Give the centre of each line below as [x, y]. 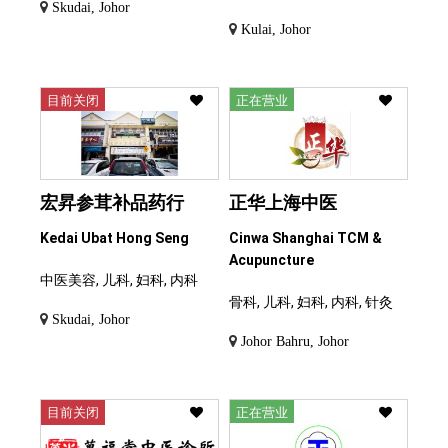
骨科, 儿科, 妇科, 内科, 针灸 [311, 301]
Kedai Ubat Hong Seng [114, 237]
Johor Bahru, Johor [295, 340]
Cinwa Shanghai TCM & [305, 237]
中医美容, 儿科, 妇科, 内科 [119, 279]
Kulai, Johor [276, 29]
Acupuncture [271, 259]
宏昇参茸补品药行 [112, 202]
